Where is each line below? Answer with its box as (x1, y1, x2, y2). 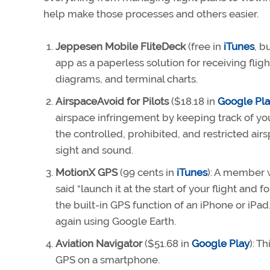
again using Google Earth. (55, 215, 176, 227)
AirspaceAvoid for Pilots (55, 95, 169, 107)
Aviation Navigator (55, 237, 142, 250)
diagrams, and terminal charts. (55, 73, 198, 85)
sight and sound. (55, 144, 133, 156)
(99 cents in (118, 166, 177, 178)
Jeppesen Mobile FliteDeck (55, 40, 186, 52)
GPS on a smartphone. (55, 254, 160, 266)
